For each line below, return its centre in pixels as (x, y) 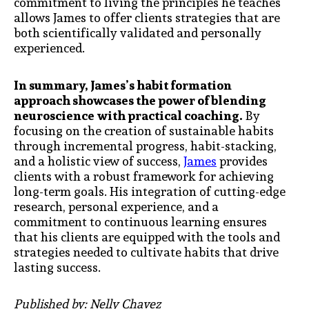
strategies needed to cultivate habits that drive (146, 252)
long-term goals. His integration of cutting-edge (150, 191)
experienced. (49, 48)
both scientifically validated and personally (138, 33)
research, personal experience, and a (116, 206)
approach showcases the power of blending (140, 100)
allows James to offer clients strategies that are (147, 18)
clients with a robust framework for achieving (144, 176)
